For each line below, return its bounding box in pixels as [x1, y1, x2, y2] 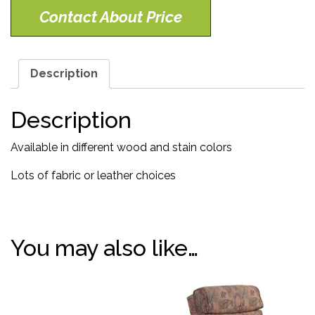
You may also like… [11, 235, 198, 262]
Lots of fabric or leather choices [11, 169, 176, 183]
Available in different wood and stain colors [11, 141, 232, 155]
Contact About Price [39, 8, 182, 27]
